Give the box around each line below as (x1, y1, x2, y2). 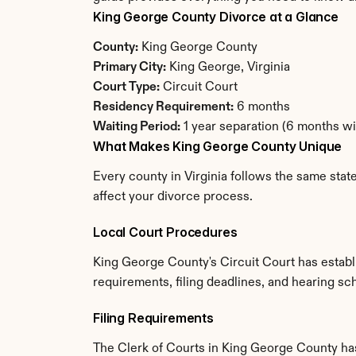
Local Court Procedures (93, 224, 238, 240)
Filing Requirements (93, 310, 214, 326)
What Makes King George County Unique (93, 138, 342, 154)
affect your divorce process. (93, 191, 253, 203)
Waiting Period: (93, 121, 180, 133)
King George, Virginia (166, 61, 290, 74)
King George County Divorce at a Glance (93, 9, 339, 25)
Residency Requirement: (93, 101, 234, 114)
